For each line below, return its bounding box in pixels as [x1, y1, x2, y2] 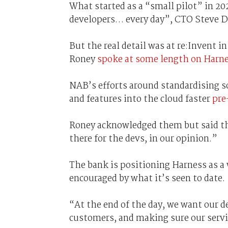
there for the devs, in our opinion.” [69, 131, 217, 146]
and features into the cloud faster [69, 92, 212, 106]
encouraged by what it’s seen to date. [69, 171, 225, 186]
